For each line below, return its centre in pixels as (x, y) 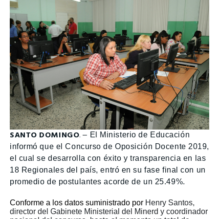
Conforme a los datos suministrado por (77, 203)
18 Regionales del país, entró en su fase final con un (108, 170)
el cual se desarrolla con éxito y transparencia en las (108, 158)
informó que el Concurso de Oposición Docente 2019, (109, 146)
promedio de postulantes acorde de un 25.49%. (98, 181)
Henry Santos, (170, 203)
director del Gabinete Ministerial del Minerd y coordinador (109, 212)
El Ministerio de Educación (140, 134)
